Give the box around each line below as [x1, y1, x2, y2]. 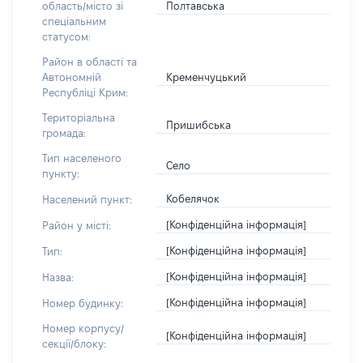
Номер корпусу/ [42, 322, 124, 334]
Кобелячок [166, 193, 220, 204]
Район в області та [42, 56, 137, 67]
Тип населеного [42, 152, 122, 164]
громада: [42, 127, 86, 139]
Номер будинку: [42, 297, 123, 309]
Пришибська [166, 119, 232, 130]
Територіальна [42, 112, 115, 123]
